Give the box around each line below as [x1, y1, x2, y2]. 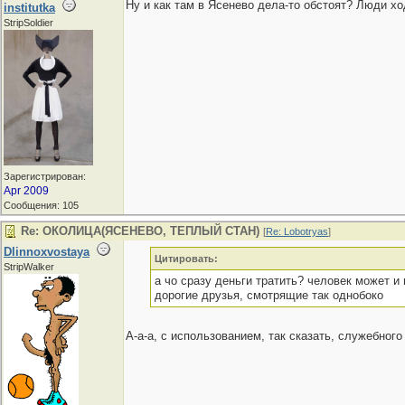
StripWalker [4, 261, 54, 272]
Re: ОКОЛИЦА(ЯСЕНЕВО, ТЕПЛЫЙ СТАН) [21, 224, 259, 238]
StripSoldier [4, 17, 53, 28]
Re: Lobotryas [266, 226, 328, 237]
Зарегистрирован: [4, 171, 86, 182]
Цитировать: [154, 253, 218, 264]
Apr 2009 [4, 184, 49, 197]
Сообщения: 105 [4, 200, 79, 211]
